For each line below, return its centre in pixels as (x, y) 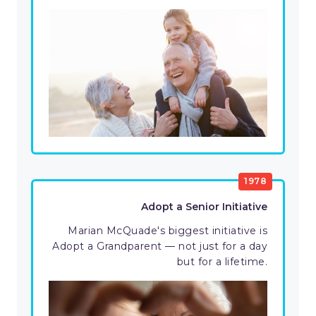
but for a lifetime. (222, 262)
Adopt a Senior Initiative (204, 207)
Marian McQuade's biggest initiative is (168, 231)
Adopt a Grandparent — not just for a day (160, 247)
